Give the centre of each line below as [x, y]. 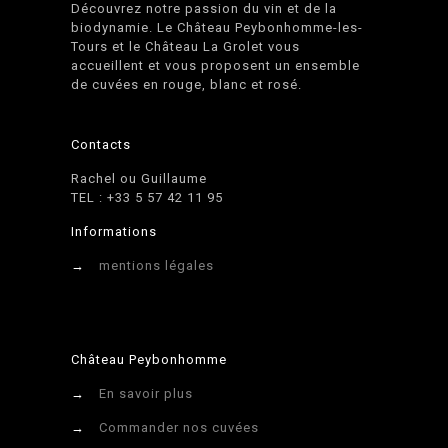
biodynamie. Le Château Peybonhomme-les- [217, 28]
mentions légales [157, 266]
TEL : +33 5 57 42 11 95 [147, 198]
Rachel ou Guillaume [139, 179]
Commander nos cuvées [179, 428]
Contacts [101, 145]
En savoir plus [146, 394]
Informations [114, 232]
